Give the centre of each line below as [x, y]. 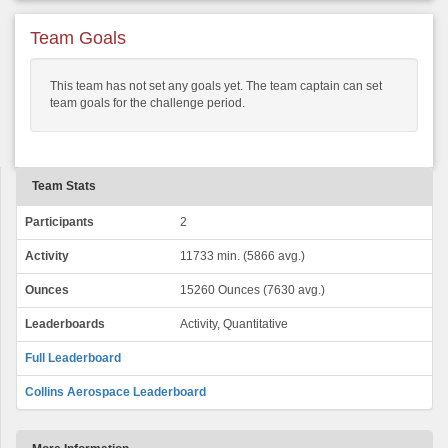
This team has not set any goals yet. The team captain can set [216, 86]
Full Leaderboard [73, 358]
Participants [59, 222]
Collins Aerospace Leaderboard [115, 392]
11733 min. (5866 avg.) [242, 256]
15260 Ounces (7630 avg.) [252, 290]
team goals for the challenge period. [147, 103]
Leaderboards [65, 324]
